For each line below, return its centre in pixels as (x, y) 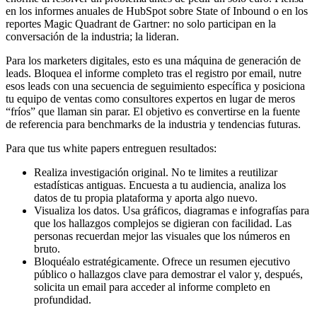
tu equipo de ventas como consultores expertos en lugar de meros (150, 98)
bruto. (47, 248)
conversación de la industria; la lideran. (92, 36)
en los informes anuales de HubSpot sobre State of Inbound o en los (157, 11)
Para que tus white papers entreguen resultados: (111, 148)
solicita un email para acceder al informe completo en (152, 287)
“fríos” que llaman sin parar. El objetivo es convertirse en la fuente (153, 111)
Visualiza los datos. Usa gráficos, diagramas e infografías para (172, 210)
